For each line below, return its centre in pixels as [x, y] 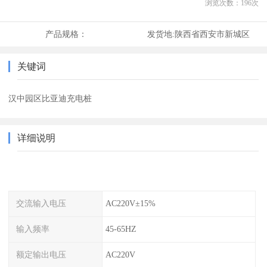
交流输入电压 [41, 204]
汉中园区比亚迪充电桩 [50, 99]
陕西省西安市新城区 [212, 34]
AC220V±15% [130, 204]
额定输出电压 [41, 254]
